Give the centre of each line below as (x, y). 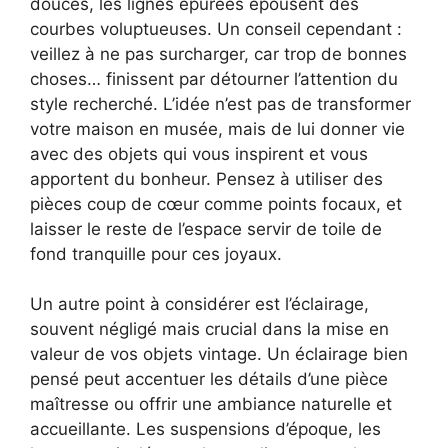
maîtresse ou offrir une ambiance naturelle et (211, 404)
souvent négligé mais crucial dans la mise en (209, 329)
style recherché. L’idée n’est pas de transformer (220, 103)
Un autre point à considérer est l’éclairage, (199, 304)
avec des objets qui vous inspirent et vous (199, 153)
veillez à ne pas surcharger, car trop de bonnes (218, 53)
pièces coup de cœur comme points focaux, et (216, 203)
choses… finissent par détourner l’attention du (214, 78)
